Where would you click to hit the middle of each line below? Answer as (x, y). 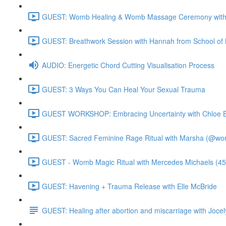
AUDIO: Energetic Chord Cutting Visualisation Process (128, 65)
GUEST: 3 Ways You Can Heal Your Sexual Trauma (124, 89)
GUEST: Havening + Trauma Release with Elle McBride (129, 186)
